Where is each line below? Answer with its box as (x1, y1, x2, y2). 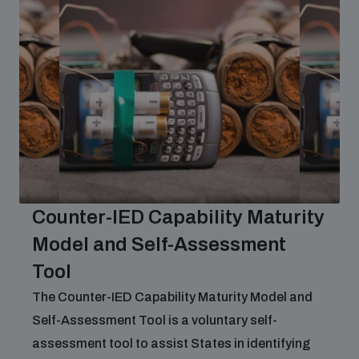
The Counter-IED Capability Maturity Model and (32, 290, 313, 304)
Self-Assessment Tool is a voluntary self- (32, 313, 277, 327)
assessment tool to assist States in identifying (32, 337, 310, 350)
